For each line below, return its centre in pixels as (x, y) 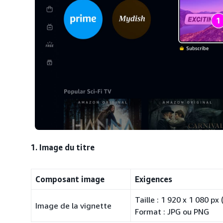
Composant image (70, 179)
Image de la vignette (73, 206)
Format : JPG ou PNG (172, 212)
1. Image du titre (63, 147)
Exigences (154, 179)
